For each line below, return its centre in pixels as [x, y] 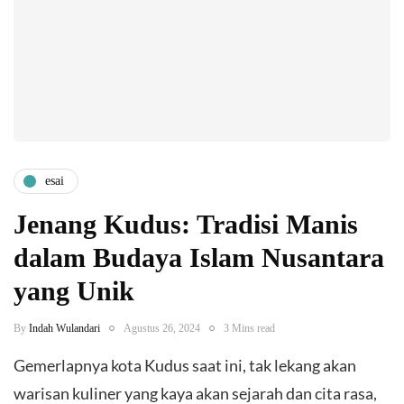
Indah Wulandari [64, 328]
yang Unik [74, 290]
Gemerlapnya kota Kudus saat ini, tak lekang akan [185, 365]
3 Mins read [249, 328]
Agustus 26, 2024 [162, 328]
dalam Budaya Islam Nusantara [199, 257]
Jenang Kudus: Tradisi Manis [186, 224]
